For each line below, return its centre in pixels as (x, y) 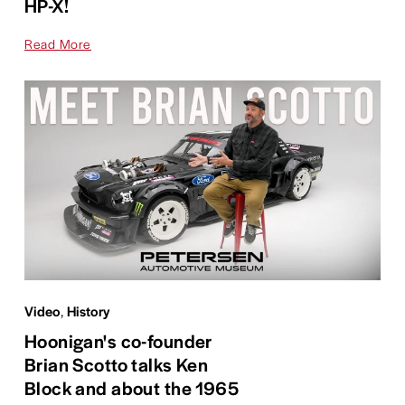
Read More (57, 43)
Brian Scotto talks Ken (116, 363)
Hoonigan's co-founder (118, 340)
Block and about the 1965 (132, 387)
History (89, 310)
